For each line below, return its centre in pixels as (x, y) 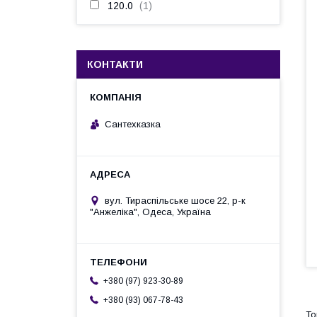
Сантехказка (133, 124)
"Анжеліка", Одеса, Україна (150, 212)
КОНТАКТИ (115, 64)
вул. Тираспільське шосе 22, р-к (175, 200)
